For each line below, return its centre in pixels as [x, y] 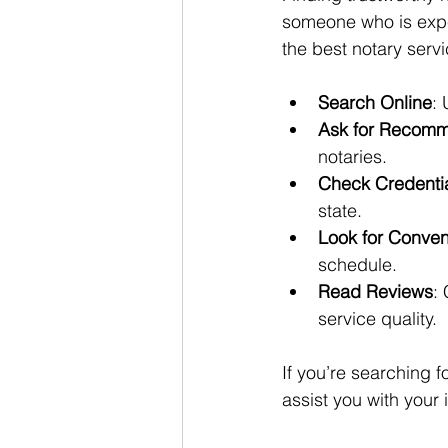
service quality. [377, 318]
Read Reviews [375, 291]
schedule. [357, 264]
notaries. [352, 156]
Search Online [375, 102]
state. [340, 210]
